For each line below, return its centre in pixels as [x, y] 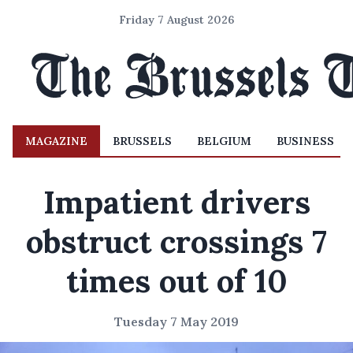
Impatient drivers [176, 202]
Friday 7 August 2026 [176, 20]
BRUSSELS [142, 141]
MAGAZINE [56, 141]
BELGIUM [224, 141]
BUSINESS [305, 141]
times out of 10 [176, 281]
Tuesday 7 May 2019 [176, 321]
